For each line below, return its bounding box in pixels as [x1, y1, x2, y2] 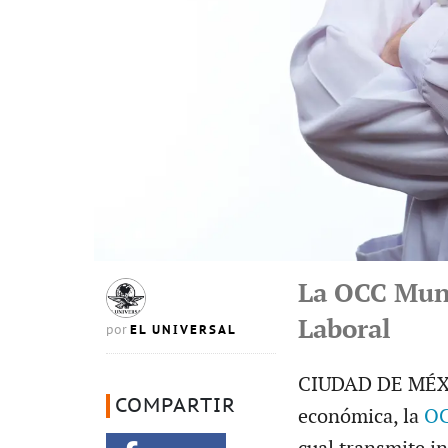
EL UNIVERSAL [130, 321, 237, 338]
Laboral [297, 314, 391, 346]
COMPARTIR [115, 394, 236, 417]
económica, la [297, 404, 419, 429]
